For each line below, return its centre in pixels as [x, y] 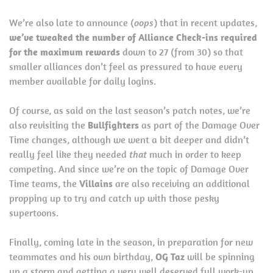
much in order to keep [194, 154]
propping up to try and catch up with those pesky [114, 198]
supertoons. [34, 213]
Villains [96, 183]
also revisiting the [48, 125]
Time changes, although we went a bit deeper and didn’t [129, 140]
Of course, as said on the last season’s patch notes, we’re [130, 110]
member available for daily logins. [83, 81]
